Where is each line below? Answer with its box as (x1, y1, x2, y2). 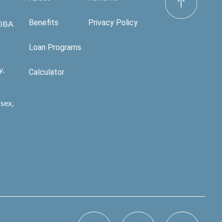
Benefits (29, 18, 58, 28)
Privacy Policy (88, 18, 138, 28)
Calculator (29, 67, 64, 77)
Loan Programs (29, 43, 81, 53)
